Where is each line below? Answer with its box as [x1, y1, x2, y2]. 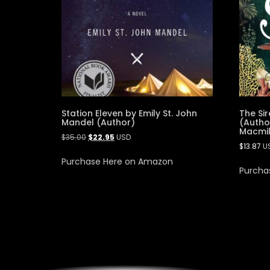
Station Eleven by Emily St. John [61, 107, 197, 120]
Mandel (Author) [61, 116, 135, 129]
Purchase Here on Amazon [61, 155, 173, 168]
